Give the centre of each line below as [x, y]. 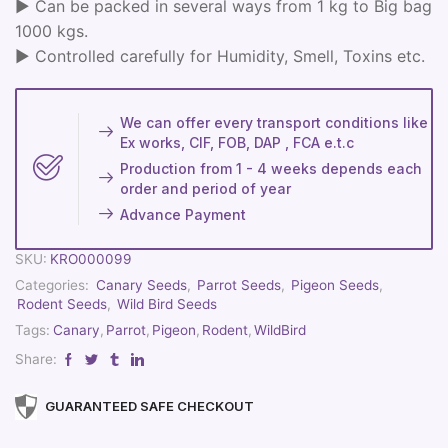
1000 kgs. [51, 31]
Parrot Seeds [239, 284]
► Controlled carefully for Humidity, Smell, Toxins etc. [220, 56]
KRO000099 [91, 258]
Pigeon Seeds [335, 284]
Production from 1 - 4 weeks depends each [271, 168]
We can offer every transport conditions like [274, 122]
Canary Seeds [141, 284]
